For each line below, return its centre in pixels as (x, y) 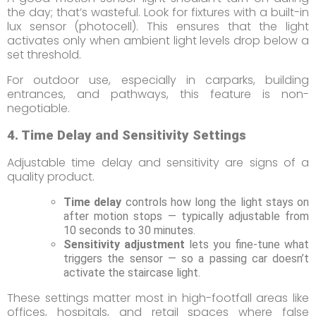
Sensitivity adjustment (124, 244)
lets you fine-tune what (247, 244)
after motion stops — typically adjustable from (186, 216)
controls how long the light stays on (215, 202)
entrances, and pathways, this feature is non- (158, 94)
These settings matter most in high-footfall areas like (158, 298)
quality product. (51, 176)
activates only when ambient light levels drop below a (158, 40)
